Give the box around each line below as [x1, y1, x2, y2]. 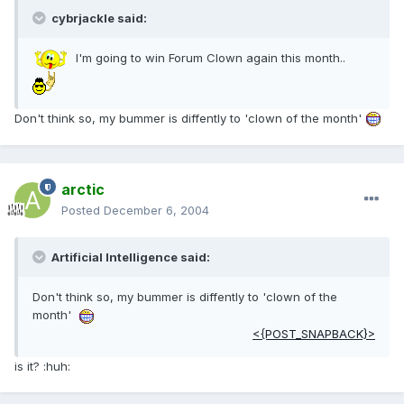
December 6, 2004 [104, 203, 209, 218]
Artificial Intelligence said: [49, 250, 210, 265]
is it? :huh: [14, 358, 70, 373]
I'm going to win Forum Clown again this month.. [69, 50, 356, 66]
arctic [61, 180, 105, 199]
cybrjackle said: [49, 11, 147, 26]
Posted [61, 203, 104, 218]
